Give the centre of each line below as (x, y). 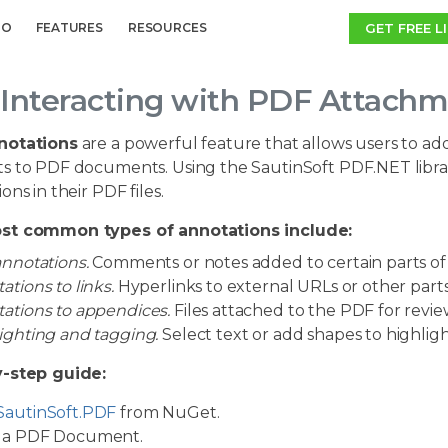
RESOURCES (167, 27)
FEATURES (70, 27)
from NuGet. (168, 412)
